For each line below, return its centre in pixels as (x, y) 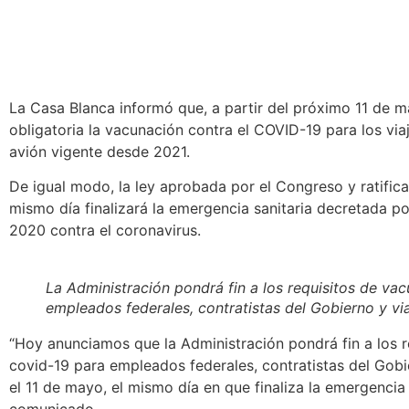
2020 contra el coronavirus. (105, 231)
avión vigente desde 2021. (100, 152)
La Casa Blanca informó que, (110, 108)
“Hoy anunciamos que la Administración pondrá (176, 344)
